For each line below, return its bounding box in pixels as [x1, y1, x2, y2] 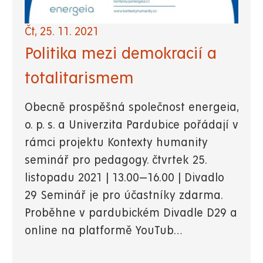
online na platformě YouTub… [25, 225, 182, 238]
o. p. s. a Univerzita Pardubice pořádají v [25, 119, 238, 132]
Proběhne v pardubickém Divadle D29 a [25, 207, 237, 220]
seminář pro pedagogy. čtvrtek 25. [25, 154, 207, 167]
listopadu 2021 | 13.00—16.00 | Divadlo [25, 172, 224, 185]
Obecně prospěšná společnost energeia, [25, 102, 238, 114]
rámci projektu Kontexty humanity [25, 137, 208, 150]
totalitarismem [25, 69, 134, 87]
